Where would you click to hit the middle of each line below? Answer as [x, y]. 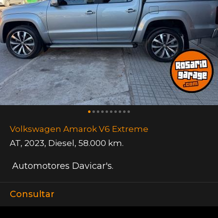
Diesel [61, 143]
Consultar [32, 194]
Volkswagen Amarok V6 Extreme [79, 129]
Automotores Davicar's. [62, 166]
